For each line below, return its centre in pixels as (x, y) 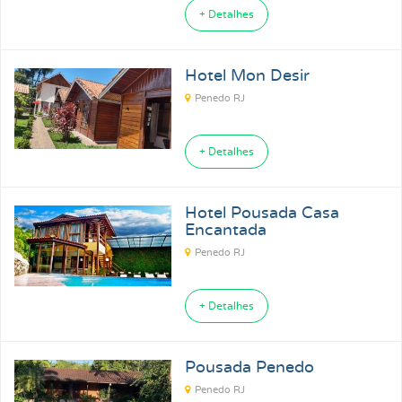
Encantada (225, 231)
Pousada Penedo (249, 368)
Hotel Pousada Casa (262, 214)
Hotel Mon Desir (247, 76)
